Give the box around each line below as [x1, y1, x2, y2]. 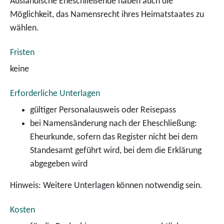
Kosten [10, 205, 35, 215]
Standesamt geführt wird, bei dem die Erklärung [30, 146, 201, 155]
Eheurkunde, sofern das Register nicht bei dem [30, 132, 197, 142]
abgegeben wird [30, 159, 87, 169]
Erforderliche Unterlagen [10, 89, 100, 98]
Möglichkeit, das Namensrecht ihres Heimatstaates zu [10, 10, 204, 19]
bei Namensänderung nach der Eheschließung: [30, 119, 197, 128]
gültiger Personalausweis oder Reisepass [30, 105, 176, 115]
